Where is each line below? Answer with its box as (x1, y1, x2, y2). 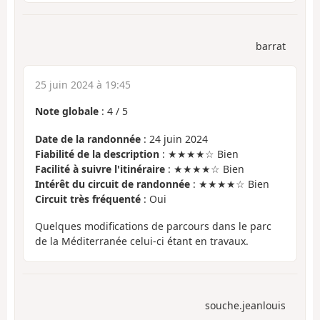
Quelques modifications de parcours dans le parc (35, 219, 271, 234)
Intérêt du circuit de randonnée (35, 176, 190, 191)
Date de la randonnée (35, 131, 141, 146)
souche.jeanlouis (205, 298, 286, 312)
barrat (256, 39, 286, 54)
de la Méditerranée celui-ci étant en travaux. (35, 234, 249, 249)
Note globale (35, 104, 99, 119)
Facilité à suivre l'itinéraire (35, 161, 165, 176)
